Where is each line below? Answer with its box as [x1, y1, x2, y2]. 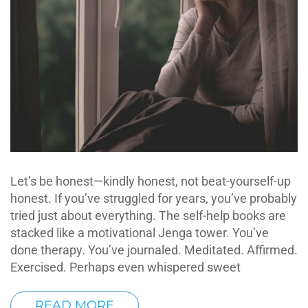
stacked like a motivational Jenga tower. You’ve [10, 225, 269, 241]
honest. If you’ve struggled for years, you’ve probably [10, 191, 297, 206]
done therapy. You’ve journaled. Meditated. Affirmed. [10, 243, 298, 258]
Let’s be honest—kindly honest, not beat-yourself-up [10, 174, 291, 189]
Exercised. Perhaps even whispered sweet [10, 260, 241, 275]
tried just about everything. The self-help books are [10, 208, 286, 223]
